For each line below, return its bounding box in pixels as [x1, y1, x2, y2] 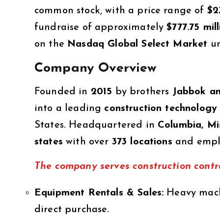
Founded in [34, 86, 91, 97]
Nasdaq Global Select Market [67, 39, 208, 49]
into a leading [34, 103, 105, 113]
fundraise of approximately [34, 22, 167, 32]
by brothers [112, 86, 172, 97]
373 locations [111, 137, 172, 147]
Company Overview [34, 61, 157, 75]
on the [34, 39, 68, 49]
